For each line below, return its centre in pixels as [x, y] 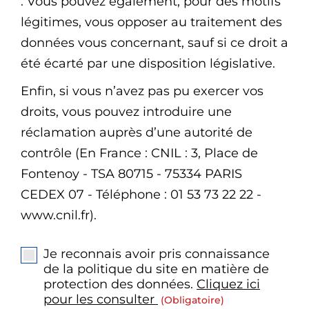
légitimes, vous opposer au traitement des [151, 22]
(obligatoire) [192, 300]
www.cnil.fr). [60, 216]
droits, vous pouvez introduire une [126, 112]
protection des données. [120, 285]
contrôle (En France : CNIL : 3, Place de [139, 153]
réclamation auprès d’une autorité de [137, 133]
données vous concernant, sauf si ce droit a [154, 43]
